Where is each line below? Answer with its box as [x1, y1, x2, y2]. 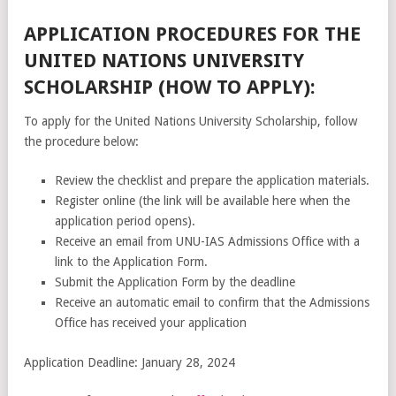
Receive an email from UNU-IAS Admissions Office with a [55, 233, 360, 248]
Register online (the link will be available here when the [55, 193, 350, 208]
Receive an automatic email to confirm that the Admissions [55, 294, 369, 309]
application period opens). [55, 213, 195, 228]
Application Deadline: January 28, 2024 [24, 354, 235, 369]
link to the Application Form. [55, 254, 208, 269]
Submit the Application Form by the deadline [55, 274, 295, 289]
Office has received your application [55, 315, 247, 330]
